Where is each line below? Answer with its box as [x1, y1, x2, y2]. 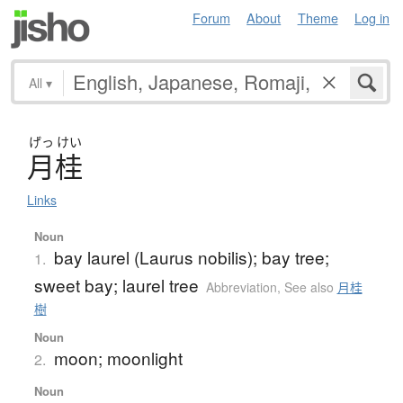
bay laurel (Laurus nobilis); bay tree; [53, 244, 329, 269]
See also [283, 277, 337, 296]
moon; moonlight [53, 345, 183, 370]
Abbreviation [205, 277, 277, 296]
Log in [354, 8, 390, 27]
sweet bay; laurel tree [33, 272, 199, 297]
